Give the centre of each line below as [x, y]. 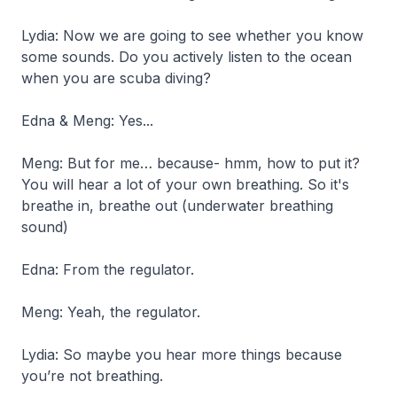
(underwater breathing [257, 205]
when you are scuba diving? [116, 78]
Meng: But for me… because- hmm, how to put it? [191, 163]
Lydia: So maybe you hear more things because [182, 354]
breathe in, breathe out [101, 205]
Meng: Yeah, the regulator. [111, 311]
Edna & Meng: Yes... [87, 120]
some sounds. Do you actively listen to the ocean [187, 56]
